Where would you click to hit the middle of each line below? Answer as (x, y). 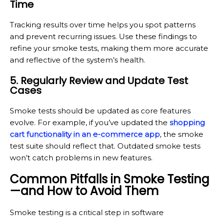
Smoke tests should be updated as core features (100, 110)
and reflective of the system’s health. (77, 60)
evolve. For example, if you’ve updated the (90, 122)
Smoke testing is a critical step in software (87, 212)
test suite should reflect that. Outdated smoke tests (105, 146)
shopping (187, 122)
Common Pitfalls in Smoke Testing (109, 179)
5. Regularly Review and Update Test (99, 80)
